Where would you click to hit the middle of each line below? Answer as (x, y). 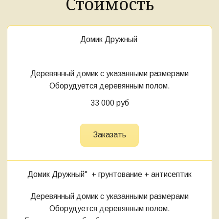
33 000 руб (109, 103)
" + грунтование (114, 174)
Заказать (109, 134)
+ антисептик (168, 174)
